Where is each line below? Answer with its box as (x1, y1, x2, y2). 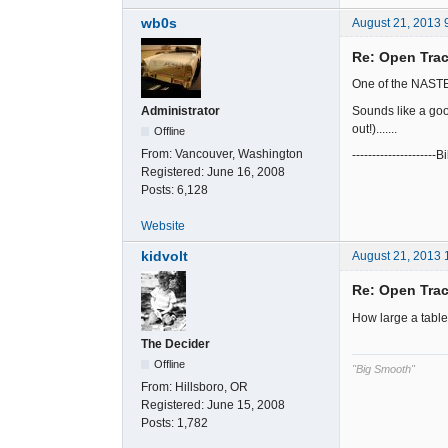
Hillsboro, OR (175, 380, 248, 395)
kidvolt (141, 248, 188, 265)
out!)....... (352, 121, 397, 136)
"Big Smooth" (352, 363, 415, 376)
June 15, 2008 (207, 398, 285, 413)
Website (141, 219, 185, 234)
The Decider (141, 337, 210, 352)
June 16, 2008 (207, 165, 285, 180)
